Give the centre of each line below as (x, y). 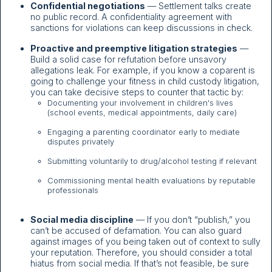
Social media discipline (82, 220)
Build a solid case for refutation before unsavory (128, 59)
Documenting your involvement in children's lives (140, 103)
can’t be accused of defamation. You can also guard (136, 231)
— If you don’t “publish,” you (192, 220)
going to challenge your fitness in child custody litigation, (145, 81)
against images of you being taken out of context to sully (145, 242)
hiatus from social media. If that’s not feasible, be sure (140, 263)
